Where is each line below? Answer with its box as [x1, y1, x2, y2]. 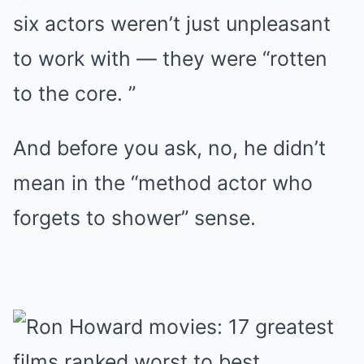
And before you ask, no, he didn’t [13, 136, 326, 161]
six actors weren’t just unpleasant [13, 11, 331, 37]
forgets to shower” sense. [13, 206, 256, 231]
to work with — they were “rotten [13, 46, 327, 71]
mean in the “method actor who [13, 171, 313, 196]
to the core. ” [13, 81, 136, 106]
